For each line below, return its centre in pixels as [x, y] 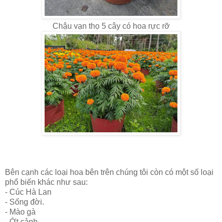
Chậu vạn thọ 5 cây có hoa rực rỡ [111, 26]
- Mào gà [20, 212]
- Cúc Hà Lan [28, 192]
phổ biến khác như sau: [46, 182]
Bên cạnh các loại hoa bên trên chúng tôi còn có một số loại [109, 172]
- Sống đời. [25, 202]
